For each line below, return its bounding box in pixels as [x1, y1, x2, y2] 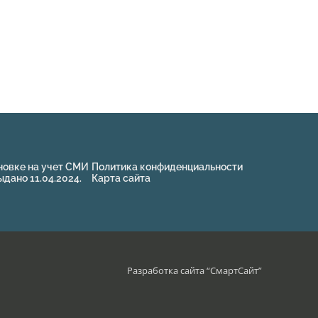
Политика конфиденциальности [92, 160, 243, 172]
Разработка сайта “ [127, 264, 210, 277]
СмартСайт [210, 264, 258, 277]
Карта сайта [92, 172, 150, 184]
